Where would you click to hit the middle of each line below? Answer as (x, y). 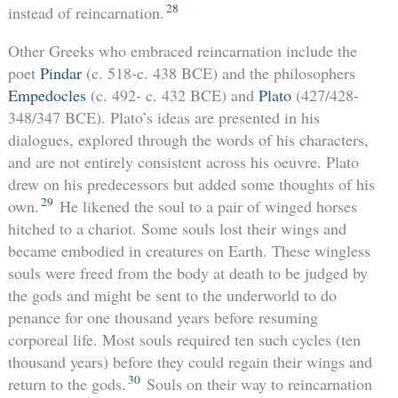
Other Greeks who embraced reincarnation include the (182, 50)
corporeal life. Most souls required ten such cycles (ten (184, 339)
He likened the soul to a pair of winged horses (206, 206)
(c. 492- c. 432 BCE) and (172, 95)
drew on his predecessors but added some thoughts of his (191, 183)
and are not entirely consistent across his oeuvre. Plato (183, 161)
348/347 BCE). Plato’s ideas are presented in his (163, 117)
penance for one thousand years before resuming (163, 317)
